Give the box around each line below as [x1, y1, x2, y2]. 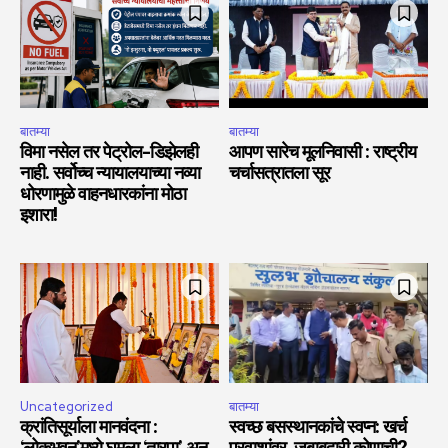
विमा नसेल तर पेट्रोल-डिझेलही [20, 144, 198, 163]
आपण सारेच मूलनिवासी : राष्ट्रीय [229, 144, 416, 163]
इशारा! [20, 207, 57, 226]
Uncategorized [20, 397, 113, 415]
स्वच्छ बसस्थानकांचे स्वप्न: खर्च [229, 418, 406, 437]
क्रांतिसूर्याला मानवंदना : [20, 418, 157, 437]
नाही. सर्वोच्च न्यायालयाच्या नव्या [20, 165, 200, 184]
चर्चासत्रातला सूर [229, 165, 330, 184]
